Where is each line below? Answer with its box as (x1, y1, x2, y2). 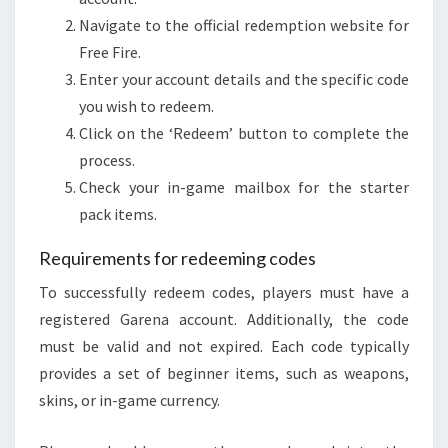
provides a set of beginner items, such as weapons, (39, 362, 409, 383)
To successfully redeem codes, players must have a (39, 281, 409, 302)
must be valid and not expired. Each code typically (39, 335, 409, 356)
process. (79, 149, 135, 170)
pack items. (79, 203, 157, 224)
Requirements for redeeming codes (39, 246, 316, 269)
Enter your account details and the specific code (79, 68, 409, 89)
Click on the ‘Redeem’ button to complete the (79, 122, 409, 143)
